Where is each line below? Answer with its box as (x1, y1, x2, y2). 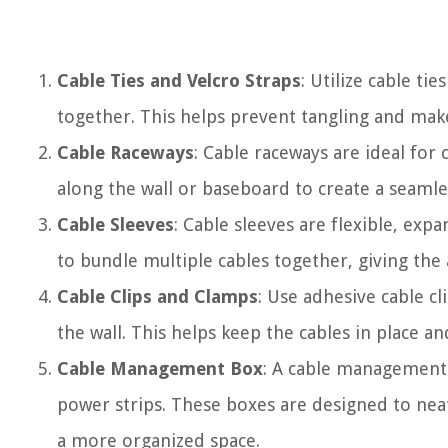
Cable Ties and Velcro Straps (57, 70, 301, 91)
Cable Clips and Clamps (57, 286, 258, 307)
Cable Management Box (57, 358, 263, 379)
